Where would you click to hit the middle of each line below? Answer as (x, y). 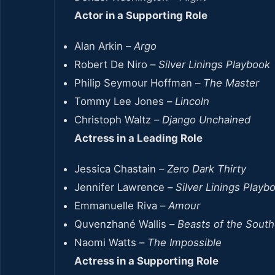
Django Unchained (206, 119)
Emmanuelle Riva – (121, 205)
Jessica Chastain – (121, 168)
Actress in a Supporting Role (146, 261)
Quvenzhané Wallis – (126, 224)
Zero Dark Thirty (207, 168)
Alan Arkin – (104, 46)
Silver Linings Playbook (214, 64)
